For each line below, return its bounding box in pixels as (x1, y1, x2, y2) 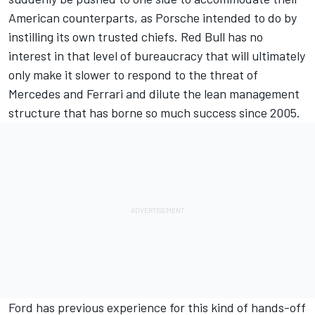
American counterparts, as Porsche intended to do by (8, 10, 297, 26)
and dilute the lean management (123, 86, 300, 102)
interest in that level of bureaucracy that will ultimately (8, 48, 305, 64)
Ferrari (86, 86, 123, 102)
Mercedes (8, 86, 60, 102)
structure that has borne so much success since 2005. (8, 105, 300, 121)
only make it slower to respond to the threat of (8, 67, 258, 83)
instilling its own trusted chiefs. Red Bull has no (8, 29, 263, 45)
